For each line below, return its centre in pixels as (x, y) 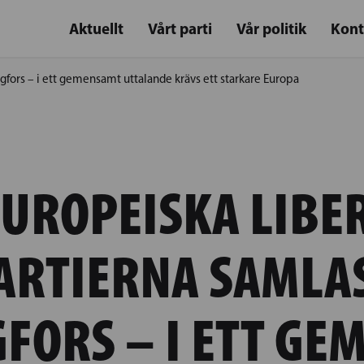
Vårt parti (180, 28)
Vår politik (271, 28)
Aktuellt (96, 28)
